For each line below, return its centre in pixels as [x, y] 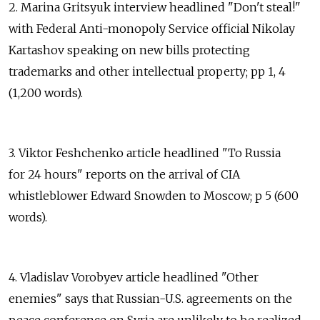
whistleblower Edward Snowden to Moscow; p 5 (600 [154, 195]
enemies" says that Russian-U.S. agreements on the [150, 298]
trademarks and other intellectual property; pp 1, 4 [147, 71]
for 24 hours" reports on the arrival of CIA [124, 174]
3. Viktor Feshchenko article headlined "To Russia [145, 152]
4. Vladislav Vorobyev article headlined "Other [134, 277]
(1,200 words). [46, 92]
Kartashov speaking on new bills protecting [129, 50]
